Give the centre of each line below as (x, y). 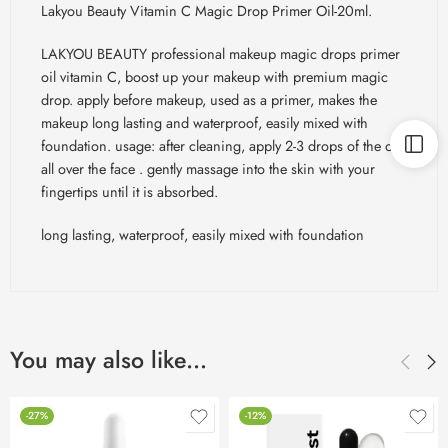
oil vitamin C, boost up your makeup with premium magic (214, 76)
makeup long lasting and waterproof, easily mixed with (204, 122)
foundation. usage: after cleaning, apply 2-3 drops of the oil (220, 145)
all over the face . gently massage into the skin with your (208, 168)
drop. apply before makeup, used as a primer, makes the (209, 99)
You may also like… (108, 359)
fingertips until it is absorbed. (129, 191)
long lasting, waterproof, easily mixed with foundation (202, 234)
